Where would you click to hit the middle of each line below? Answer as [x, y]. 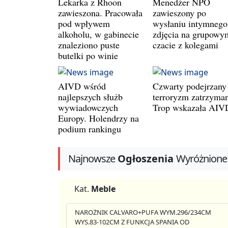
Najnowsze [92, 158]
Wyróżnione [202, 158]
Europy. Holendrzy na [98, 118]
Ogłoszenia [146, 158]
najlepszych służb [90, 97]
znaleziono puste [89, 45]
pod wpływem [84, 24]
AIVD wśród [82, 86]
